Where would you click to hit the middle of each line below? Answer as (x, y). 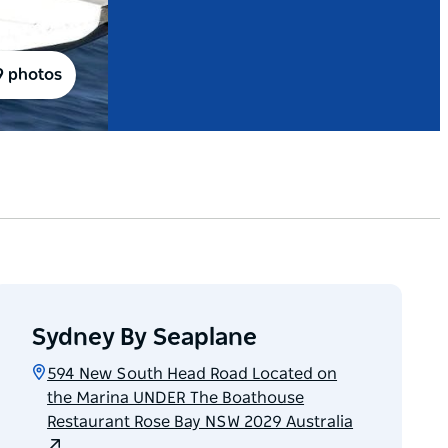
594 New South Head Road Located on (192, 374)
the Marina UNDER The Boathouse (176, 398)
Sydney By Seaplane (144, 338)
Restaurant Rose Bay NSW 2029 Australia (200, 422)
